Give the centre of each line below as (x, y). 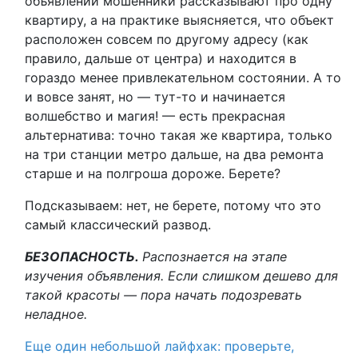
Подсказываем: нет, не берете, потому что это (173, 205)
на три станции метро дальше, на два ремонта (174, 154)
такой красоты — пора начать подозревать (163, 295)
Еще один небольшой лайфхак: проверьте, (159, 346)
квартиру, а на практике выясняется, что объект (179, 20)
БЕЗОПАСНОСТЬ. (84, 257)
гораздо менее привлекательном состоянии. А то (183, 78)
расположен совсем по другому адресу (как (167, 39)
